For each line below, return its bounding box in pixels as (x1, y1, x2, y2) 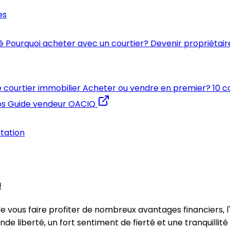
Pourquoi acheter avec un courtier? (6, 37, 148, 49)
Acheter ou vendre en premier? (83, 82, 210, 94)
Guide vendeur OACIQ (8, 98, 95, 110)
